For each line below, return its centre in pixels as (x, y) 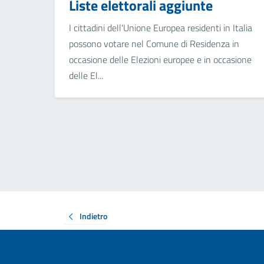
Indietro (93, 216)
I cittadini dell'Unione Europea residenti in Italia (161, 28)
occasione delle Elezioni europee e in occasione (160, 60)
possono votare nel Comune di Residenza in (154, 44)
